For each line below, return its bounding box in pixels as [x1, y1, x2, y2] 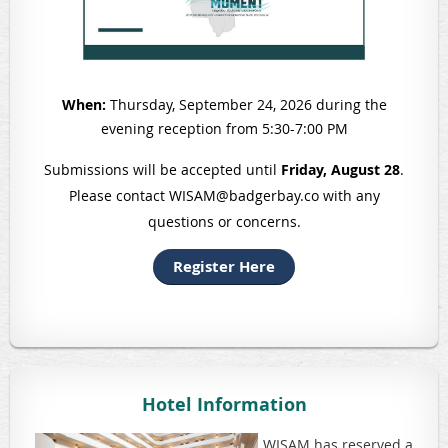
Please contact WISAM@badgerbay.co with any [68, 185, 380, 205]
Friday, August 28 [281, 159, 400, 179]
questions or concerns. [147, 211, 301, 231]
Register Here [173, 255, 275, 277]
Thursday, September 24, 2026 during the [105, 94, 387, 114]
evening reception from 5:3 [100, 118, 282, 138]
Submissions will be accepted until [44, 159, 281, 179]
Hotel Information [141, 391, 307, 417]
